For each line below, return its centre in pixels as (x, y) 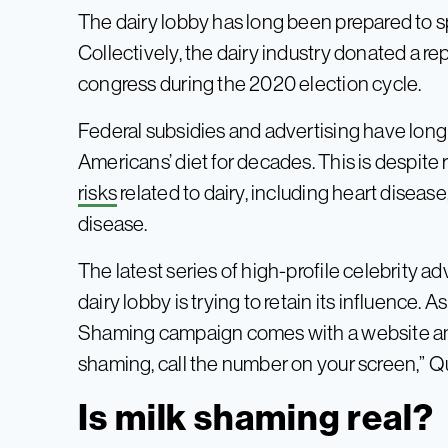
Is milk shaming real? (256, 417)
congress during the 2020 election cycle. (250, 83)
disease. (113, 223)
